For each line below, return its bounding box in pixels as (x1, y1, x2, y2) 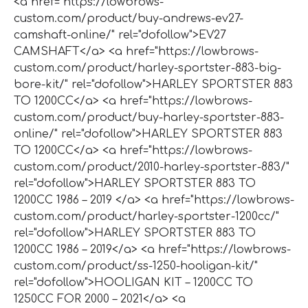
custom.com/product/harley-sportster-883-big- (14, 61, 281, 74)
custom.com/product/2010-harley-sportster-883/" (14, 160, 289, 173)
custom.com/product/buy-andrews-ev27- (14, 12, 243, 25)
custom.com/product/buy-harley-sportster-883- (14, 111, 284, 124)
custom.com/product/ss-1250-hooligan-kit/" (14, 259, 258, 272)
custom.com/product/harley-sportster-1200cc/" (14, 210, 279, 223)
